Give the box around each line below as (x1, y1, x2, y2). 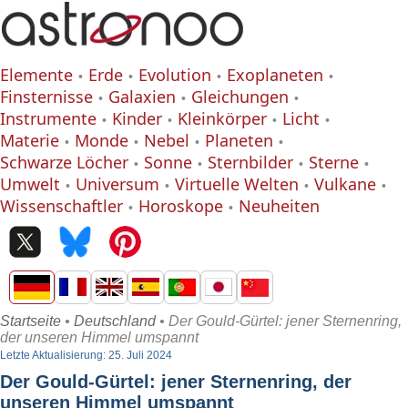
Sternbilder (208, 151, 293, 173)
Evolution (138, 64, 211, 86)
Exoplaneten (227, 64, 323, 86)
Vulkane (314, 173, 376, 195)
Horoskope (138, 195, 223, 217)
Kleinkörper (178, 107, 267, 129)
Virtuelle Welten (175, 173, 299, 195)
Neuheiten (239, 195, 320, 217)
